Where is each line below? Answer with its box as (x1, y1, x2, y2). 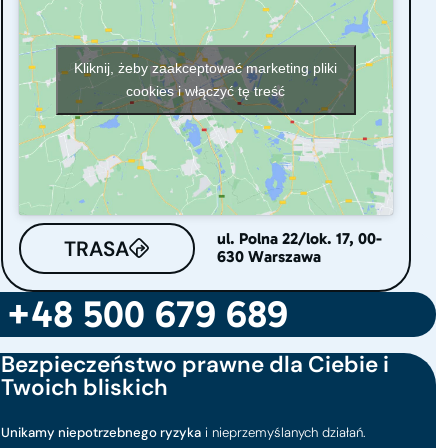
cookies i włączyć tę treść (126, 83, 286, 100)
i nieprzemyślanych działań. (201, 424, 367, 442)
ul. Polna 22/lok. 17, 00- (216, 229, 382, 249)
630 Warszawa (216, 247, 321, 267)
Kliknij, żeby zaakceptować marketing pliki (74, 60, 338, 77)
